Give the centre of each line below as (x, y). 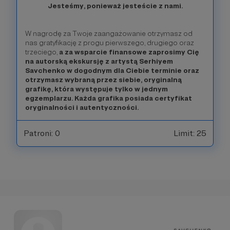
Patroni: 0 (42, 133)
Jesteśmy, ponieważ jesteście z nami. (115, 6)
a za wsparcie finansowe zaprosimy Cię (128, 52)
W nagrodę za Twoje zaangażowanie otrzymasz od (109, 34)
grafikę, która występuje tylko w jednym (97, 89)
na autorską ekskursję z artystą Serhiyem (99, 61)
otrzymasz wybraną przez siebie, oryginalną (103, 80)
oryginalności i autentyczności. (82, 108)
